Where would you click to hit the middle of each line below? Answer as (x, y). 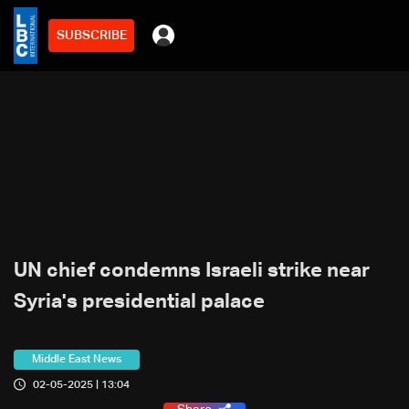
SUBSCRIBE (91, 35)
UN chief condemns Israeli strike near (192, 271)
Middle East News (77, 360)
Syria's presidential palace (139, 302)
